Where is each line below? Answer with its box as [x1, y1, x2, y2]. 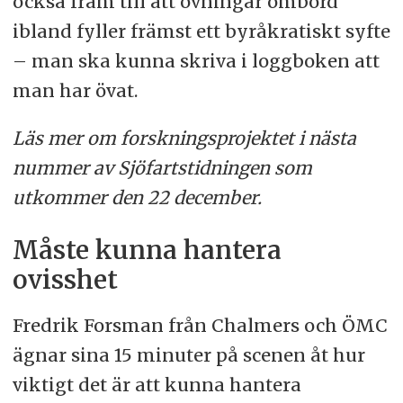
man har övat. [12, 79, 138, 103]
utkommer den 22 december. [12, 185, 262, 209]
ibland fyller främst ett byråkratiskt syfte [12, 20, 390, 43]
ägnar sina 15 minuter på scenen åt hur [12, 343, 365, 366]
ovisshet [12, 264, 118, 296]
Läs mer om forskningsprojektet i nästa [12, 126, 356, 149]
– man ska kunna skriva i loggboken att [12, 49, 380, 73]
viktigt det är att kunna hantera [12, 372, 301, 396]
